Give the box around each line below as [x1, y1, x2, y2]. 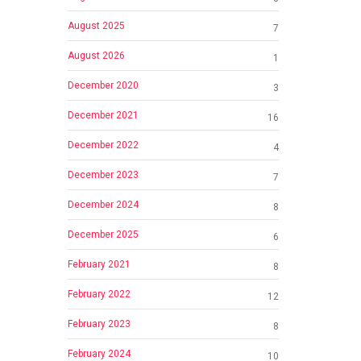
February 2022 [67, 288, 131, 300]
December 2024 [67, 198, 139, 210]
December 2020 [67, 79, 139, 91]
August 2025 [67, 19, 125, 31]
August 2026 [67, 49, 125, 61]
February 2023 [67, 317, 131, 330]
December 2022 [67, 139, 139, 151]
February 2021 [67, 258, 131, 270]
